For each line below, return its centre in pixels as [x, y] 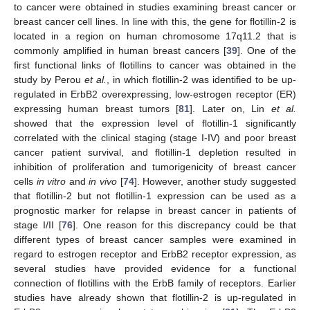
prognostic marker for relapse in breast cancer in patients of [155, 210]
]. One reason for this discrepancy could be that [184, 225]
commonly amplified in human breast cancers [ [120, 50]
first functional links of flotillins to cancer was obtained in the [155, 65]
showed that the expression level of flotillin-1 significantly [155, 123]
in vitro [51, 181]
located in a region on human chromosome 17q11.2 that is [155, 36]
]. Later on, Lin [230, 108]
